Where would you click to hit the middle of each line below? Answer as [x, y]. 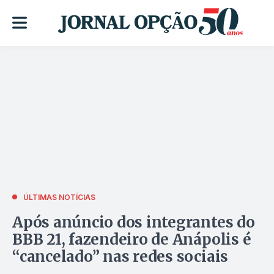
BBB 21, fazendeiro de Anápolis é [132, 239]
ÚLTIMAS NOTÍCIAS [59, 197]
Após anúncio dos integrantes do [134, 222]
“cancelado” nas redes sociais [120, 256]
